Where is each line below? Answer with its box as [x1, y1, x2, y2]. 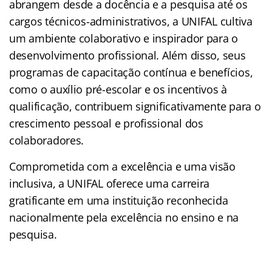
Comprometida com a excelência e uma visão [9, 158, 236, 174]
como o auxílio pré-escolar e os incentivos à [9, 81, 228, 97]
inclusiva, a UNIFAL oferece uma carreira [9, 175, 210, 191]
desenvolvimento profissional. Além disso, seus [9, 47, 246, 63]
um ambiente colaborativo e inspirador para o [9, 30, 239, 46]
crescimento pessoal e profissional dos [9, 115, 203, 131]
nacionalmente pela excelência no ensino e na [9, 209, 239, 225]
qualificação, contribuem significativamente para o [9, 98, 261, 114]
